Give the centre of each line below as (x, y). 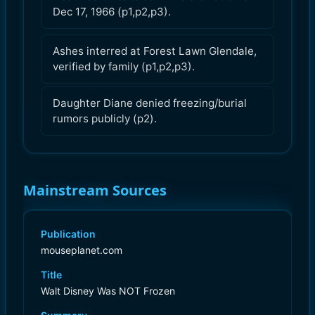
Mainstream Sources (95, 190)
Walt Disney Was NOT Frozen (108, 290)
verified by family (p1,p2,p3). (124, 66)
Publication (68, 233)
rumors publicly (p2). (105, 118)
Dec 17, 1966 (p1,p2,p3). (112, 11)
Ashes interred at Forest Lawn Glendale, (155, 51)
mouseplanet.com (82, 250)
